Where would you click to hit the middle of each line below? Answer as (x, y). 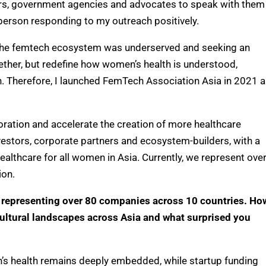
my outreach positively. (148, 21)
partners (101, 141)
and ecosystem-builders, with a (191, 141)
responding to (64, 21)
